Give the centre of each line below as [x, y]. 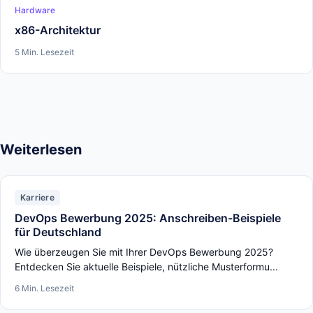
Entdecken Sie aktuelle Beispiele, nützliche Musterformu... [146, 267]
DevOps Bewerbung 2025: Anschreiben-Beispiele [148, 218]
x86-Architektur [58, 30]
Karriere [37, 197]
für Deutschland [58, 232]
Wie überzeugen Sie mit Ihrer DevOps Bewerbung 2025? [144, 252]
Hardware [35, 10]
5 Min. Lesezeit [44, 52]
